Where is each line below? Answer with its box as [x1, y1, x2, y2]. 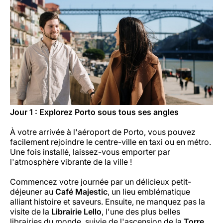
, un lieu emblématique [108, 186, 190, 197]
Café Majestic [55, 186, 108, 197]
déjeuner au [10, 186, 55, 197]
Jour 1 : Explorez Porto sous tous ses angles [10, 107, 179, 117]
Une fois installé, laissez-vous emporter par [10, 146, 170, 157]
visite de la [10, 206, 51, 217]
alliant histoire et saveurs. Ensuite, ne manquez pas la [10, 196, 205, 207]
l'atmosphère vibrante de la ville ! [10, 156, 132, 167]
